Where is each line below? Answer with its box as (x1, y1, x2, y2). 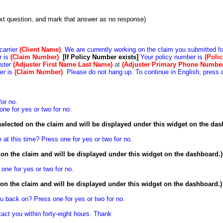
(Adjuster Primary (122, 61, 177, 69)
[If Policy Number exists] (63, 53, 139, 61)
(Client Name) (19, 46, 61, 54)
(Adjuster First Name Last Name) (13, 61, 115, 69)
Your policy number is (140, 53, 205, 61)
